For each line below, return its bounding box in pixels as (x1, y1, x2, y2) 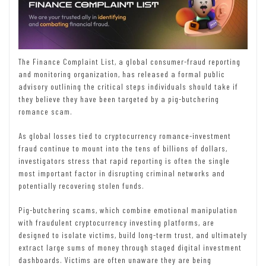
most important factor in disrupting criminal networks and (18, 167, 225, 178)
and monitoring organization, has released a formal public (18, 68, 225, 79)
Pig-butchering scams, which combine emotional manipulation (18, 204, 237, 215)
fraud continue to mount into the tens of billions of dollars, (18, 142, 227, 153)
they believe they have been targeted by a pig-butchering (18, 93, 219, 104)
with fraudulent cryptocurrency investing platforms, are (18, 217, 214, 227)
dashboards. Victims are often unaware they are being (18, 254, 211, 265)
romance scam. (18, 106, 72, 116)
